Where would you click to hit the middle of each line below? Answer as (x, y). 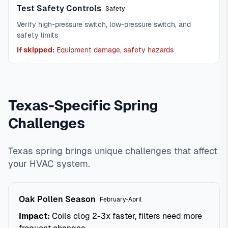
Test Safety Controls (59, 8)
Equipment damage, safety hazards (114, 50)
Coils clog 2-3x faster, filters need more (126, 216)
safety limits (37, 35)
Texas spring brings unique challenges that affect (113, 151)
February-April (121, 199)
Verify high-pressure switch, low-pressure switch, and (104, 24)
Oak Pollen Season (57, 199)
